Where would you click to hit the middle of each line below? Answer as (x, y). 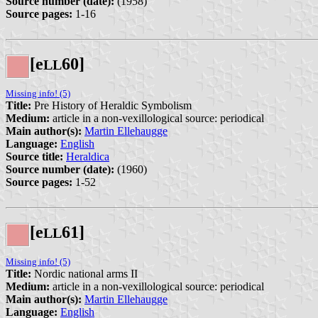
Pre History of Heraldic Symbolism (111, 106)
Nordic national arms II (84, 274)
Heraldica (88, 157)
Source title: (34, 157)
